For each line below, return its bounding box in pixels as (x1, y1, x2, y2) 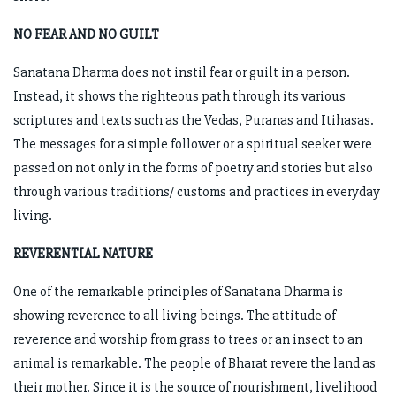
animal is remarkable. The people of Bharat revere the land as (13, 354, 376, 373)
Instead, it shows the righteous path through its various (13, 88, 346, 106)
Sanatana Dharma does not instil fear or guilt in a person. (13, 64, 350, 82)
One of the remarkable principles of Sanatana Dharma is (13, 283, 343, 301)
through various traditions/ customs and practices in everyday (13, 183, 380, 202)
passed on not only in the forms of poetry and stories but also (13, 159, 373, 178)
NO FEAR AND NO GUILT (13, 26, 159, 44)
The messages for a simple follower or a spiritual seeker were (13, 135, 372, 154)
